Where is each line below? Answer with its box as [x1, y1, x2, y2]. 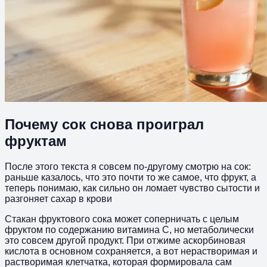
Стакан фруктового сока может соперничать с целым [5, 213, 239, 224]
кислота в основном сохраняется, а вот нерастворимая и [5, 246, 257, 256]
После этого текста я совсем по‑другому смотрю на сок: [5, 161, 251, 172]
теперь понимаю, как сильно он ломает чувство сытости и [5, 182, 260, 193]
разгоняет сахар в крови [5, 193, 112, 204]
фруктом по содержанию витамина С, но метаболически [5, 224, 254, 235]
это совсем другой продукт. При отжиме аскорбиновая [5, 235, 246, 246]
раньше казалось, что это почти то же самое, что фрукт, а [5, 172, 256, 182]
